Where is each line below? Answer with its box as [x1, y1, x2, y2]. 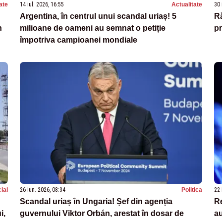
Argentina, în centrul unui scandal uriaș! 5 [20, 11, 176, 20]
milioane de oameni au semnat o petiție [20, 23, 166, 32]
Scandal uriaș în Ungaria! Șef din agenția [20, 197, 172, 206]
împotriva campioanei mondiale [20, 35, 137, 44]
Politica [181, 186, 202, 193]
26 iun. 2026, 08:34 [20, 186, 65, 193]
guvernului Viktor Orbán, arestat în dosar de [20, 209, 184, 218]
